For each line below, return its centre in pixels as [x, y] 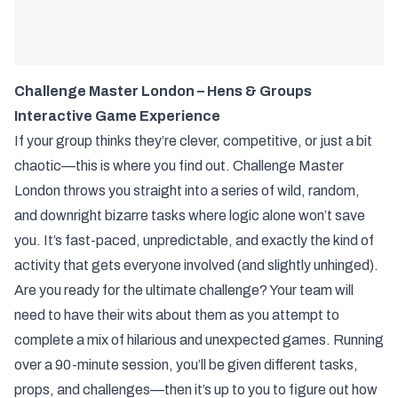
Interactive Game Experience [117, 115]
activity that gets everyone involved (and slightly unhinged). [196, 265]
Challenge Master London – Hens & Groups [163, 91]
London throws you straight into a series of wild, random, [187, 190]
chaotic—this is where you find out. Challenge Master [179, 165]
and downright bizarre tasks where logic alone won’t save [190, 215]
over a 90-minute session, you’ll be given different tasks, [186, 364]
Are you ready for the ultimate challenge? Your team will [184, 290]
